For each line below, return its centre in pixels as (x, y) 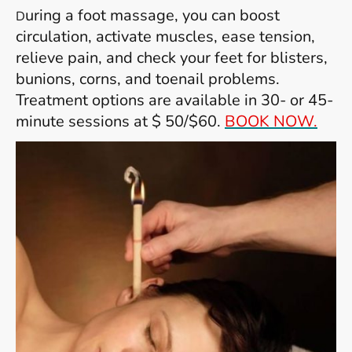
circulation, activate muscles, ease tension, (165, 36)
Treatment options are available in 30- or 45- (174, 100)
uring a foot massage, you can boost (152, 15)
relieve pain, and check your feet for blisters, (172, 57)
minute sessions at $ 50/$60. (120, 121)
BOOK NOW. (271, 121)
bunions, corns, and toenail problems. (148, 79)
